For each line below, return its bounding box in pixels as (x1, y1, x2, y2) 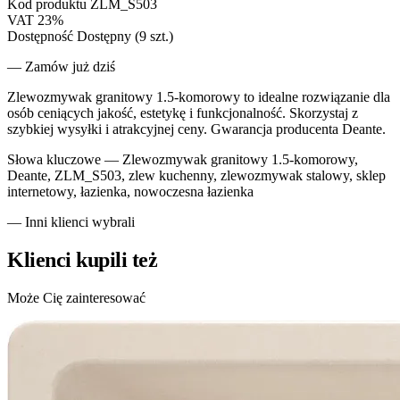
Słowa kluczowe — (7, 151, 119, 167)
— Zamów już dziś (7, 58, 115, 74)
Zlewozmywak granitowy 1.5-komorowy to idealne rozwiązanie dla (7, 88, 390, 104)
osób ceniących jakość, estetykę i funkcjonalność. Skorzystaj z (7, 104, 358, 121)
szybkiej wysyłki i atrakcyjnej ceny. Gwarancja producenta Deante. (7, 121, 386, 137)
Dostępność (7, 28, 73, 44)
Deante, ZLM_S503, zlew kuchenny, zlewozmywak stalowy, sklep (7, 167, 386, 183)
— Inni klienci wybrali (7, 213, 135, 229)
